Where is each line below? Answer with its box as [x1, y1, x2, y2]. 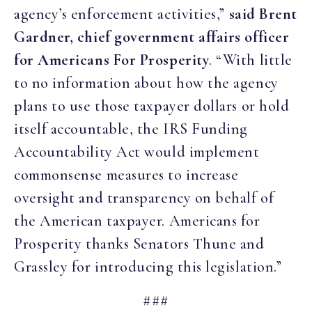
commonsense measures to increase [14, 165, 239, 184]
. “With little [209, 50, 292, 69]
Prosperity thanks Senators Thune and [14, 234, 265, 253]
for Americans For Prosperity [14, 50, 210, 69]
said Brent [228, 4, 297, 23]
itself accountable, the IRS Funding [14, 119, 249, 138]
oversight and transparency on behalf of [14, 188, 274, 207]
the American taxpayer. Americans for [14, 211, 260, 230]
